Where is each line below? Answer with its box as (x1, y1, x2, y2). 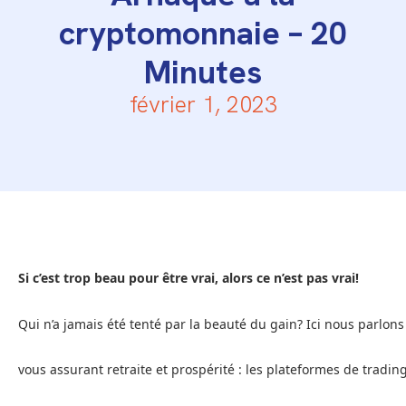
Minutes (144, 51, 262, 93)
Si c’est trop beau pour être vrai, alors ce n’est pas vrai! (18, 269, 359, 286)
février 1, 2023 (129, 90, 277, 120)
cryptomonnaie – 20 (59, 12, 347, 54)
